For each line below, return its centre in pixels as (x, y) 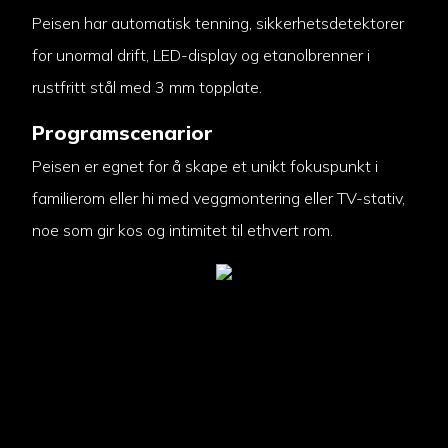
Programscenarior (122, 133)
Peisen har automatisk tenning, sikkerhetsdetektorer (217, 23)
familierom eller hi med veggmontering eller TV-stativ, (218, 197)
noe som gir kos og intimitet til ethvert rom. (182, 229)
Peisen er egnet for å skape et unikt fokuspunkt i (204, 165)
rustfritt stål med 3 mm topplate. (146, 87)
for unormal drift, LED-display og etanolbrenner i (200, 55)
